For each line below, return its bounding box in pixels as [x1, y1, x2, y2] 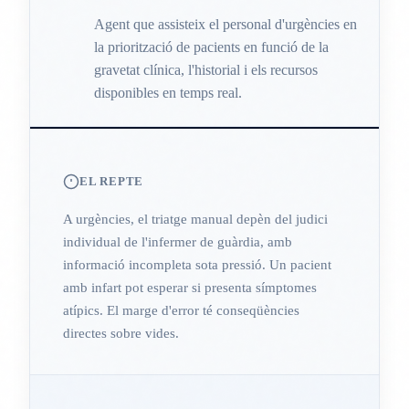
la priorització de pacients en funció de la [94, 38, 329, 55]
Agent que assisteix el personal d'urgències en [94, 16, 357, 32]
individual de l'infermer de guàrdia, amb [63, 235, 292, 250]
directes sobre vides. [63, 326, 179, 341]
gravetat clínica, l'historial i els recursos [94, 61, 318, 78]
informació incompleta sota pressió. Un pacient [63, 257, 331, 273]
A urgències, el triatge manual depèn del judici [63, 212, 328, 227]
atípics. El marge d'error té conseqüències [63, 303, 299, 319]
